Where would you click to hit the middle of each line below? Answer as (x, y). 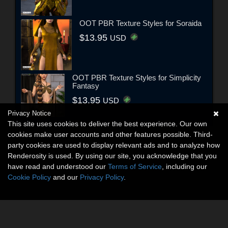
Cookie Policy (29, 177)
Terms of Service (135, 166)
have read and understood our (58, 166)
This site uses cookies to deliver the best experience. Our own (107, 124)
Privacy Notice (29, 113)
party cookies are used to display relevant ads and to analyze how (114, 145)
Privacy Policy (102, 177)
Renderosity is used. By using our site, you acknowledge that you (112, 156)
